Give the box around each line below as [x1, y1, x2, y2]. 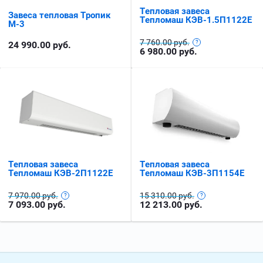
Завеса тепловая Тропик [8, 9, 110, 21]
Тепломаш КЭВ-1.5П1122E [140, 15, 252, 26]
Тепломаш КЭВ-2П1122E [8, 167, 113, 178]
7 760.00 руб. [140, 38, 190, 48]
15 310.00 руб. [140, 190, 194, 200]
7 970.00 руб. [8, 190, 58, 200]
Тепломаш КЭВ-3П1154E [140, 167, 244, 178]
